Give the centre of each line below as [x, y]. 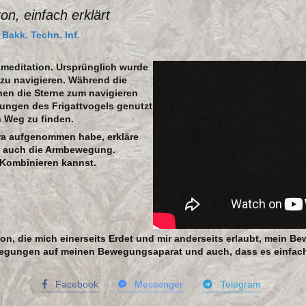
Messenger [154, 284]
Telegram [236, 284]
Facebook [72, 284]
